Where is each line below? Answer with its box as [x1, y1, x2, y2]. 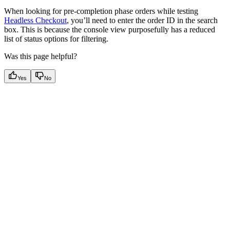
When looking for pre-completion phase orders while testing [4, 6, 198, 15]
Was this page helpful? [4, 51, 77, 61]
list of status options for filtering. [4, 34, 108, 43]
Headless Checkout [4, 15, 67, 25]
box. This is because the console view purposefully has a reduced [4, 25, 215, 34]
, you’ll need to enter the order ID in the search [67, 15, 218, 25]
